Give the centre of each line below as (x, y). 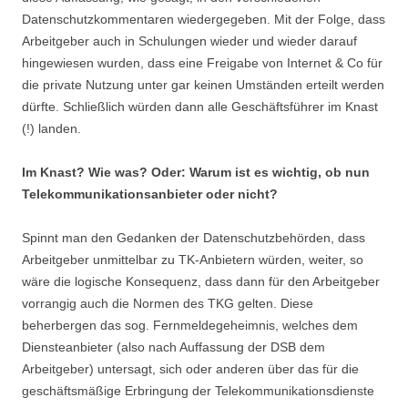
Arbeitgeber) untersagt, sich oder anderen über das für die (190, 369)
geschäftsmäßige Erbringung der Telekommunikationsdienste (198, 391)
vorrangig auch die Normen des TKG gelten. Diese (168, 303)
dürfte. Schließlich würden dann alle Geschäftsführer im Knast (200, 107)
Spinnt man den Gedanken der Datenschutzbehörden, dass (194, 238)
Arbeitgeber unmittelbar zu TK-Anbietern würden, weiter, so (193, 260)
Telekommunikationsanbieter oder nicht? (150, 194)
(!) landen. (51, 128)
